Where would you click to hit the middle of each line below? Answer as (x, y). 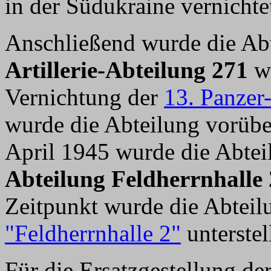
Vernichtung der (84, 97)
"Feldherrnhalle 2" (93, 233)
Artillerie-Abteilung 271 (126, 70)
